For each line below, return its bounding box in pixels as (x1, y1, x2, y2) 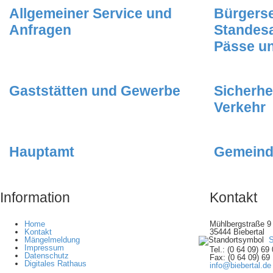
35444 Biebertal (209, 227, 264, 237)
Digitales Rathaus (24, 259, 87, 269)
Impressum (24, 243, 64, 253)
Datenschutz (24, 251, 69, 261)
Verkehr (214, 99, 266, 116)
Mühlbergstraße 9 (209, 219, 271, 229)
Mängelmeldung (24, 235, 80, 245)
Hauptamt (9, 144, 74, 160)
